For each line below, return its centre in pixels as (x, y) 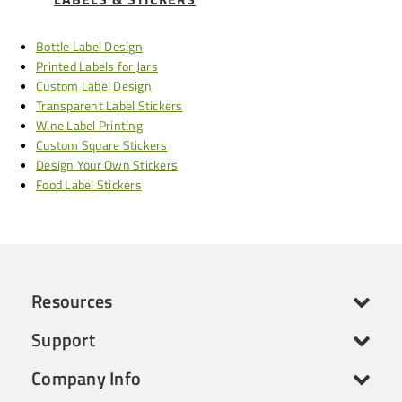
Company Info (86, 378)
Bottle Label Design (89, 46)
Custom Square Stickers (102, 145)
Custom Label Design (94, 86)
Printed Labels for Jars (97, 66)
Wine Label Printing (89, 125)
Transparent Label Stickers (109, 105)
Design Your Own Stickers (107, 165)
